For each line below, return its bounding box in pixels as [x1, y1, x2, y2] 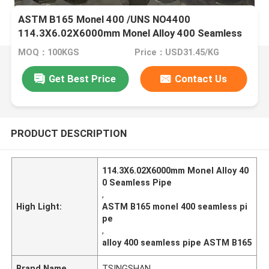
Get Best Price [49, 72, 116, 85]
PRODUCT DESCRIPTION [10, 127, 127, 139]
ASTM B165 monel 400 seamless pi [102, 201, 248, 211]
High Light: [16, 201, 62, 211]
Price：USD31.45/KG [134, 47, 219, 58]
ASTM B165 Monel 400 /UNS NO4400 [18, 13, 191, 26]
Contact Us [175, 72, 228, 85]
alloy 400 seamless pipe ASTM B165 [102, 237, 252, 247]
